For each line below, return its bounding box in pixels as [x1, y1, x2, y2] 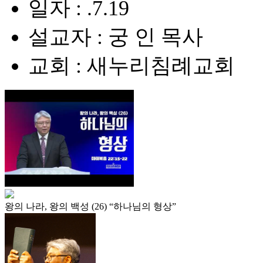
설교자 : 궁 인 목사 [28, 25, 203, 49]
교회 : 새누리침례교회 [28, 54, 235, 77]
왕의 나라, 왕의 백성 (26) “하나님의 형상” [5, 201, 176, 211]
